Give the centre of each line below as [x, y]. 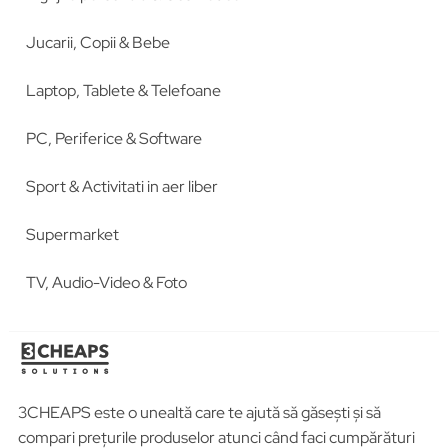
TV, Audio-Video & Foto [106, 282]
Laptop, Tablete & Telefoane [123, 90]
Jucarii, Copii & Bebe [97, 42]
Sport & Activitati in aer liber [121, 186]
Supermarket [72, 234]
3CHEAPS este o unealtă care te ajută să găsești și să [199, 412]
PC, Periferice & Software [113, 138]
